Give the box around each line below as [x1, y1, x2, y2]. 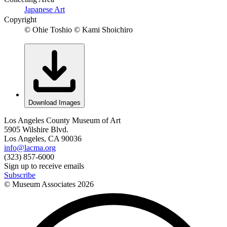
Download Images [28, 99, 81, 107]
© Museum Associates [4, 180, 78, 189]
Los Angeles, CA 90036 [4, 134, 82, 143]
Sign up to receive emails [4, 162, 84, 171]
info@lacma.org [4, 143, 56, 153]
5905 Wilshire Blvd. [4, 125, 68, 134]
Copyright [4, 15, 36, 24]
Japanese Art [24, 5, 65, 14]
